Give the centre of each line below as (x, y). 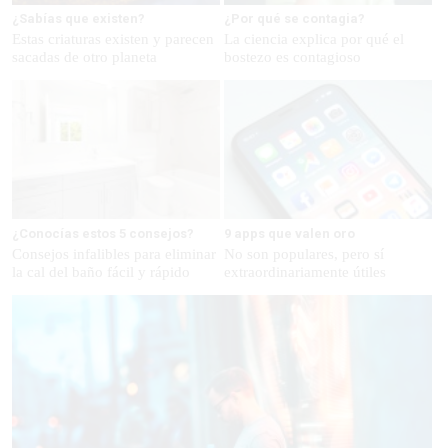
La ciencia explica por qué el (313, 39)
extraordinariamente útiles (304, 271)
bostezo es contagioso (292, 57)
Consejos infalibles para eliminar (114, 253)
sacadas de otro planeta (84, 57)
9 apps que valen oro (289, 233)
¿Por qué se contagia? (294, 19)
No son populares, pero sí (303, 253)
